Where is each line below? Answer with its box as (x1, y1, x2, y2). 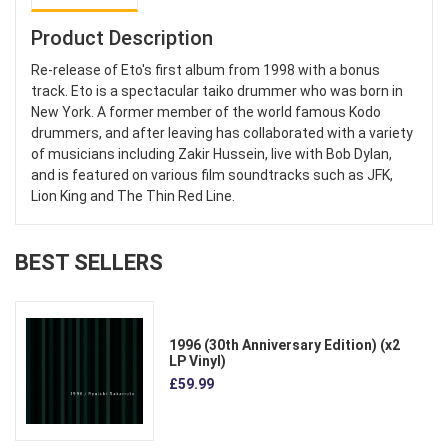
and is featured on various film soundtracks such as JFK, (31, 167, 393, 184)
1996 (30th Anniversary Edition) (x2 (169, 336, 401, 353)
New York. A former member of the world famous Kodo (31, 104, 381, 121)
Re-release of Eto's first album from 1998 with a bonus (31, 62, 380, 79)
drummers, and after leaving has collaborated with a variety (31, 125, 413, 142)
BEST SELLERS (15, 250, 163, 276)
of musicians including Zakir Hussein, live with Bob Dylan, (31, 146, 392, 163)
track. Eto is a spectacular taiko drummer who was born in (31, 83, 403, 100)
